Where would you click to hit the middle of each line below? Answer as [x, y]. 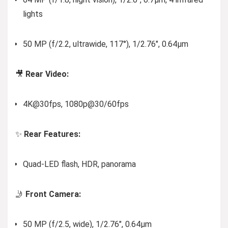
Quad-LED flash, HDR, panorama [79, 164]
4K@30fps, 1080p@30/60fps [76, 104]
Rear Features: [52, 134]
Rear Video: [47, 74]
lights [33, 14]
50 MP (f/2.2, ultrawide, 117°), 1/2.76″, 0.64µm [106, 44]
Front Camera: [53, 194]
